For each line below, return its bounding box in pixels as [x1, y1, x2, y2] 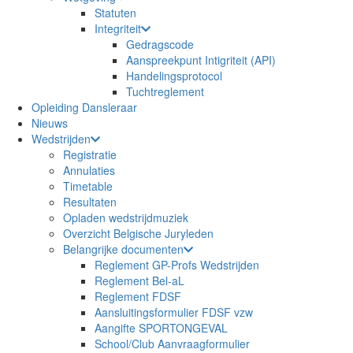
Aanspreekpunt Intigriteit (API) [126, 52, 276, 68]
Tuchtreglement [126, 84, 204, 99]
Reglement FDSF [95, 288, 181, 304]
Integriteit [95, 20, 141, 36]
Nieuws [32, 115, 68, 131]
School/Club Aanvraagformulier [95, 336, 250, 351]
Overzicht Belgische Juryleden [63, 225, 214, 241]
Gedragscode [126, 36, 194, 52]
